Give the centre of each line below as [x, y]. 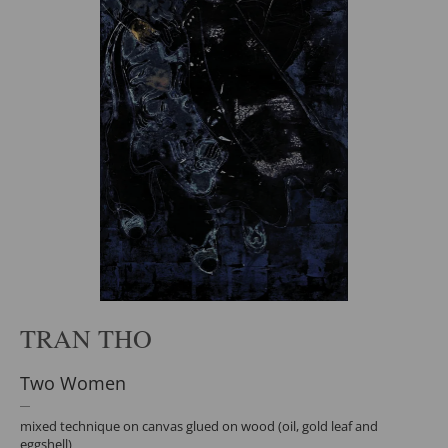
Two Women [73, 383]
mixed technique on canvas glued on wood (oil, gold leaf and [199, 426]
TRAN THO [86, 338]
